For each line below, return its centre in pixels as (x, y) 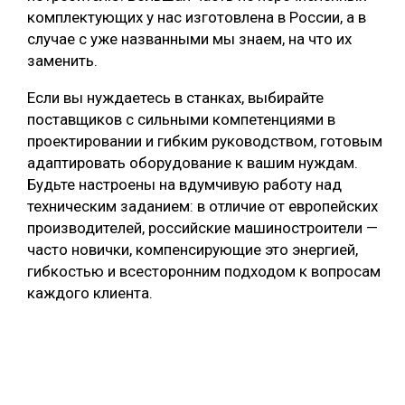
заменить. (62, 61)
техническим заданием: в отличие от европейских (202, 207)
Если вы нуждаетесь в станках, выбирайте (175, 98)
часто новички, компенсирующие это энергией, (193, 250)
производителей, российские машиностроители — (202, 228)
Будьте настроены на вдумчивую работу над (184, 185)
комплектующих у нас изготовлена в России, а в (197, 18)
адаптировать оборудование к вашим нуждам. (193, 163)
